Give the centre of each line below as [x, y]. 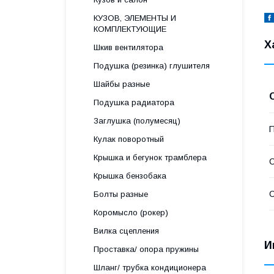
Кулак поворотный [129, 139]
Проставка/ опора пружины [146, 249]
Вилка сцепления [126, 231]
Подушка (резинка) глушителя [152, 66]
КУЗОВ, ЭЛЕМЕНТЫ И [135, 18]
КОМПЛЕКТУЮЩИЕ [130, 29]
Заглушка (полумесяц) [137, 121]
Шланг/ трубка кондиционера [150, 268]
